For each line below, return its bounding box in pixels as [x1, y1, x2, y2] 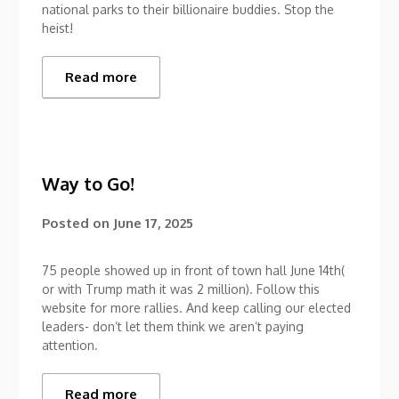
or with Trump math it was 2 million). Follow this [42, 281, 321, 297]
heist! [42, 20, 74, 36]
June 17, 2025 [113, 214, 194, 232]
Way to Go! [42, 171, 135, 195]
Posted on [42, 214, 114, 232]
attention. [42, 337, 99, 353]
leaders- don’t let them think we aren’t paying [42, 318, 305, 334]
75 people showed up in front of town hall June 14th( [42, 262, 346, 278]
